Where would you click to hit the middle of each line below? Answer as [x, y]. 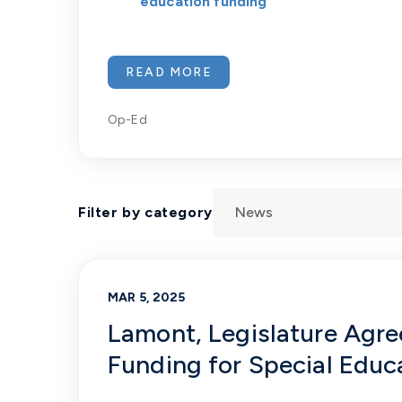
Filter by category [145, 212]
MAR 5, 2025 [147, 297]
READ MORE [169, 72]
